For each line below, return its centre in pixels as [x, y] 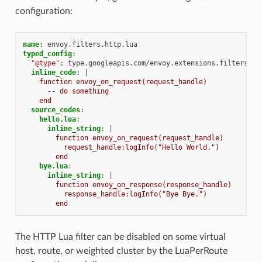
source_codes [55, 110]
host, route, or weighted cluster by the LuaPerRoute [121, 251]
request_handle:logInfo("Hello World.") [141, 147]
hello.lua [57, 119]
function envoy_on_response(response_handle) [143, 185]
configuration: [44, 11]
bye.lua [53, 166]
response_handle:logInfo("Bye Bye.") [135, 194]
